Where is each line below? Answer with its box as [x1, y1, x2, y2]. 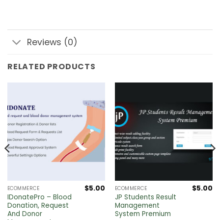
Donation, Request [7, 201, 69, 211]
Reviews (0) [27, 36, 78, 48]
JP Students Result [114, 192, 176, 202]
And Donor [7, 209, 42, 219]
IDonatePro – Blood [7, 192, 72, 202]
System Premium [114, 209, 171, 219]
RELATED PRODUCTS [7, 61, 96, 73]
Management [114, 201, 160, 211]
